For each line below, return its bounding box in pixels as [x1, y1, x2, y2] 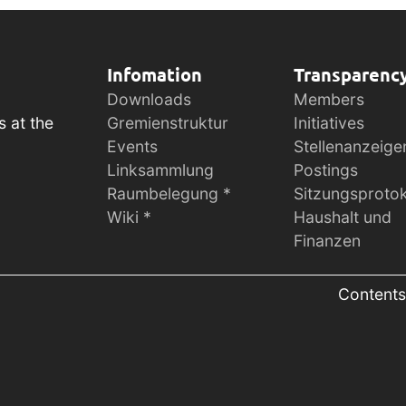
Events [107, 137, 159, 157]
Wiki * [107, 208, 152, 227]
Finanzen [294, 231, 362, 251]
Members [294, 90, 365, 110]
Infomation [107, 63, 203, 87]
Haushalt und [294, 208, 392, 227]
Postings [294, 160, 359, 180]
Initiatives [294, 113, 365, 133]
